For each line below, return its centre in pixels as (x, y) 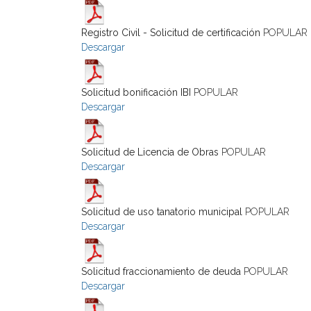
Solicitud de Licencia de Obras (150, 152)
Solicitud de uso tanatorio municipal (162, 212)
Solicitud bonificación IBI (136, 92)
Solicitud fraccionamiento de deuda (161, 271)
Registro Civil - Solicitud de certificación (171, 33)
